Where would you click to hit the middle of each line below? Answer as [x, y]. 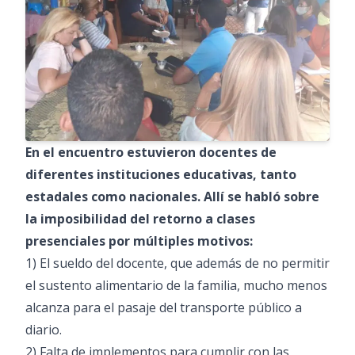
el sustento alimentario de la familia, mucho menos [176, 285]
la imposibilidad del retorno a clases [140, 219]
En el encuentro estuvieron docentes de [151, 152]
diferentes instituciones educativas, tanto [161, 174]
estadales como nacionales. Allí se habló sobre [172, 197]
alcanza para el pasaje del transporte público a [164, 307]
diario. [44, 330]
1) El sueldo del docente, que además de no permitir [177, 263]
